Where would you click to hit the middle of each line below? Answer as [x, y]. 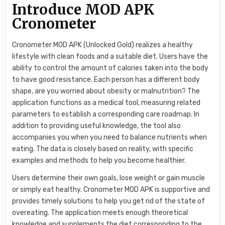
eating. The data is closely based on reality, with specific [103, 149]
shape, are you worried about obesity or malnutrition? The [106, 91]
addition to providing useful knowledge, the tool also [97, 126]
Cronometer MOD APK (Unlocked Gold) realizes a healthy [103, 45]
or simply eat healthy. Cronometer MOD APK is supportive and [111, 190]
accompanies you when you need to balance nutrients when [110, 138]
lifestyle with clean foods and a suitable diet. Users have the [110, 57]
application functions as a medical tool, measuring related [106, 103]
